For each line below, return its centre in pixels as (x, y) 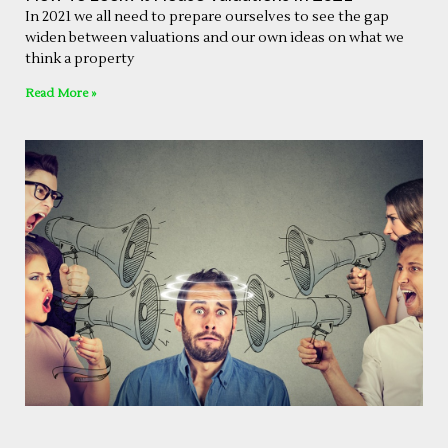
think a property (79, 59)
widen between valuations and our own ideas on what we (214, 38)
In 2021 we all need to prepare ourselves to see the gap (207, 17)
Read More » (60, 94)
